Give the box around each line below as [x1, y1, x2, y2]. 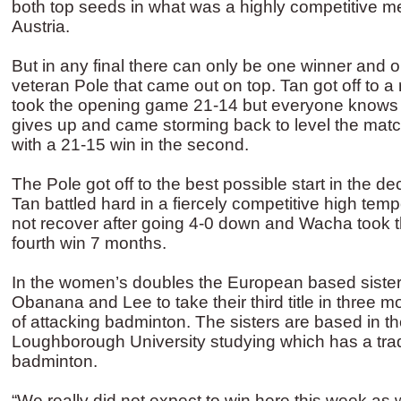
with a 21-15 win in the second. [12, 135, 249, 154]
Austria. [12, 17, 70, 36]
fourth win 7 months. [12, 234, 166, 252]
